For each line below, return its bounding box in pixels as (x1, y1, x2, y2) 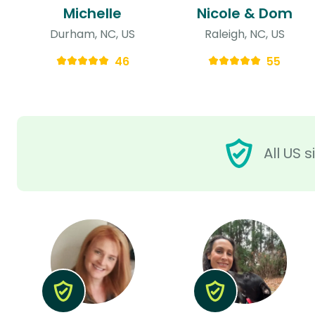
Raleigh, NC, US (204, 25, 285, 42)
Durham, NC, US (50, 25, 136, 42)
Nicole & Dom (196, 3, 292, 23)
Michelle (63, 3, 122, 23)
